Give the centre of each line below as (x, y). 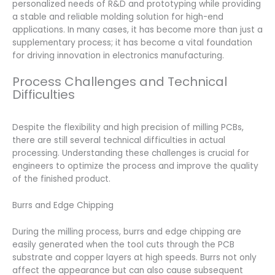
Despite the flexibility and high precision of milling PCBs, (128, 127)
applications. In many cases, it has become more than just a (137, 30)
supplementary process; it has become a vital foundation (132, 43)
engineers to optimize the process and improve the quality (135, 166)
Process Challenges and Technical (120, 82)
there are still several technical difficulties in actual (119, 140)
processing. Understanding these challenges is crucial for (131, 153)
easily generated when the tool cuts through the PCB (123, 244)
